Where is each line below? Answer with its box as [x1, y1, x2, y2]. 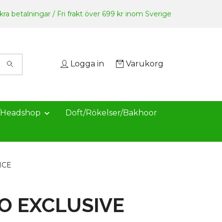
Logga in [70, 59, 104, 69]
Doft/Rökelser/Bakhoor [65, 108, 157, 117]
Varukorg [126, 59, 164, 69]
